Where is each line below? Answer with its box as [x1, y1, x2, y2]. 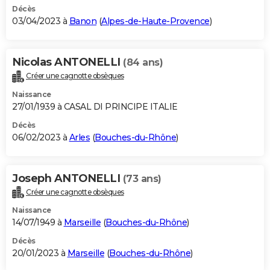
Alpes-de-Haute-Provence [101, 15, 210, 27]
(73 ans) [122, 172, 162, 184]
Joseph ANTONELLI [12, 171, 123, 185]
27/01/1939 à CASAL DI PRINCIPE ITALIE [12, 101, 178, 112]
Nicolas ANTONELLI [12, 55, 123, 69]
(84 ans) [123, 56, 163, 68]
